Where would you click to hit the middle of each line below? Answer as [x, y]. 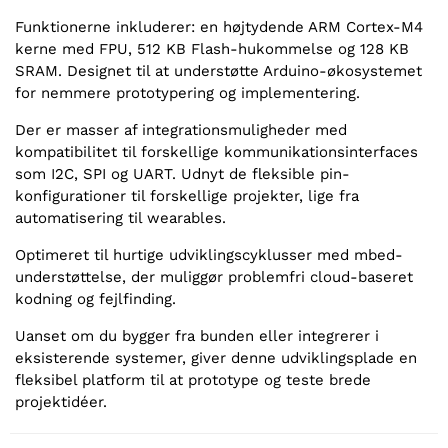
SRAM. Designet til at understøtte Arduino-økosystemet [218, 71]
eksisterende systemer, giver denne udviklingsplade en [216, 358]
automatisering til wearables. [120, 218]
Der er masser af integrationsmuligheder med [181, 130]
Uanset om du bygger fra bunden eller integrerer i [197, 336]
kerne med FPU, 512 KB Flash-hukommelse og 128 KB [212, 49]
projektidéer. [61, 402]
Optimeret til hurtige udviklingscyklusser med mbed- [209, 255]
